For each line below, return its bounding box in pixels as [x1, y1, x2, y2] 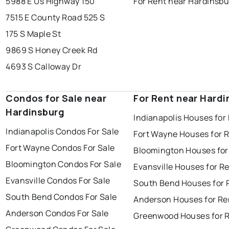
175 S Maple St [6, 28, 61, 40]
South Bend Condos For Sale [6, 191, 117, 203]
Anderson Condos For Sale [6, 208, 109, 219]
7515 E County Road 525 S [6, 12, 105, 24]
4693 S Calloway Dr [6, 61, 82, 73]
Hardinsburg [6, 106, 65, 119]
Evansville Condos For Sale [6, 175, 110, 187]
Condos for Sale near [6, 92, 106, 105]
